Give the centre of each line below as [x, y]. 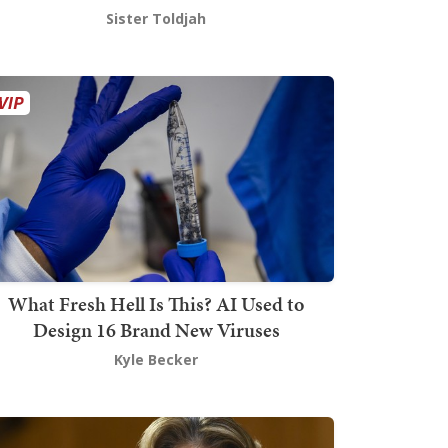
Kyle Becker [156, 360]
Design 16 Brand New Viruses [156, 330]
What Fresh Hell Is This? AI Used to [156, 304]
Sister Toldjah [156, 18]
